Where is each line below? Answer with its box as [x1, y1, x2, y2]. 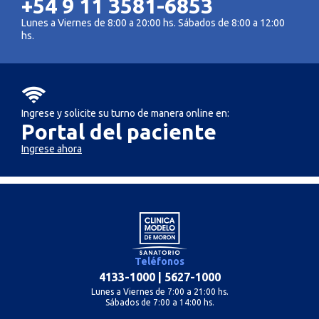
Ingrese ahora [21, 143, 82, 155]
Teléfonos [135, 256, 184, 267]
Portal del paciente [21, 120, 216, 144]
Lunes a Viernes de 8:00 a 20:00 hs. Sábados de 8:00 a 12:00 [21, 17, 285, 28]
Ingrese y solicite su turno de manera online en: [21, 108, 229, 119]
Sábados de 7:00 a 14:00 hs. [105, 298, 214, 307]
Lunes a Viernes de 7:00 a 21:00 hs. [90, 287, 229, 296]
